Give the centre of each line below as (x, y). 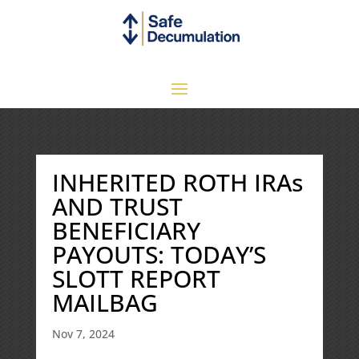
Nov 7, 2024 (83, 333)
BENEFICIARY (126, 230)
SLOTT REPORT (136, 278)
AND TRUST (117, 206)
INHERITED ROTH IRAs (177, 182)
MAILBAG (105, 302)
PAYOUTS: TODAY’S (159, 254)
